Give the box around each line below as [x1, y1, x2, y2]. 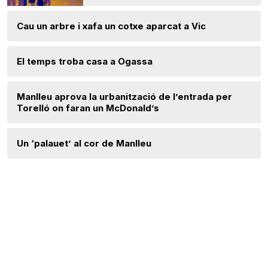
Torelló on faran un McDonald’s [17, 102, 159, 114]
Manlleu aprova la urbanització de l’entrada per [17, 91, 232, 103]
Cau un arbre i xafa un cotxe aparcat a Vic [17, 20, 206, 32]
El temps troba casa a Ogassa [17, 56, 153, 68]
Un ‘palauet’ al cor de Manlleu [17, 138, 151, 150]
